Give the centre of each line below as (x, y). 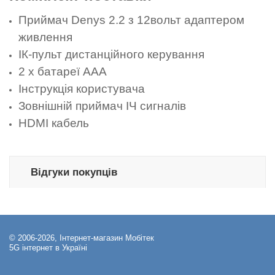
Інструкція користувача (82, 89)
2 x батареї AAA (63, 72)
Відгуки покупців (74, 172)
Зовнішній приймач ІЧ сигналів (103, 106)
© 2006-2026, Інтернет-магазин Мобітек (82, 238)
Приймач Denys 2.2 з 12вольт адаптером (132, 20)
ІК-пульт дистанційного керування (112, 55)
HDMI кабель (54, 123)
